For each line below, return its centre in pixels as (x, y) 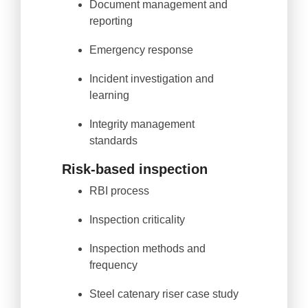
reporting (111, 21)
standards (115, 141)
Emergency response (141, 50)
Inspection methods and (147, 249)
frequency (113, 265)
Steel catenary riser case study (164, 294)
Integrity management (142, 124)
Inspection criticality (137, 220)
